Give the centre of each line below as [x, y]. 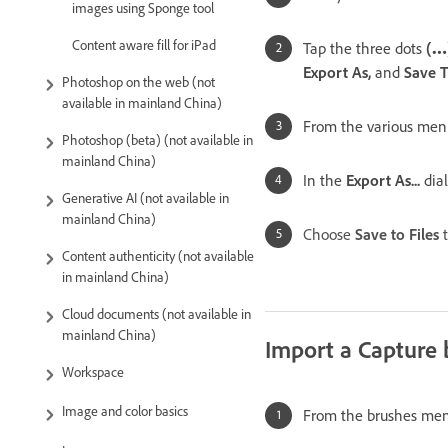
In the [324, 180]
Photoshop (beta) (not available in [157, 141]
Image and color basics [125, 412]
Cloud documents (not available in [156, 315]
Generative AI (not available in [145, 199]
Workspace [93, 373]
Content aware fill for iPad [144, 46]
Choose [329, 234]
